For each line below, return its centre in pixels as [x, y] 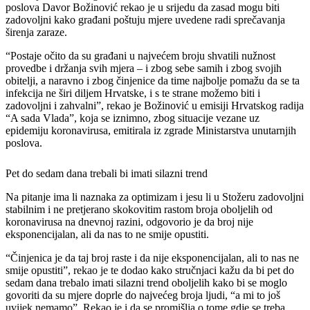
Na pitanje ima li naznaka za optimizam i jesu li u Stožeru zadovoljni [155, 197]
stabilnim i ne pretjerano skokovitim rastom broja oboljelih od [139, 210]
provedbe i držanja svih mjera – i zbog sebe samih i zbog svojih [144, 69]
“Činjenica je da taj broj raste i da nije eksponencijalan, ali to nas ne [152, 258]
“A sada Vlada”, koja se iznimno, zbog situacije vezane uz [133, 118]
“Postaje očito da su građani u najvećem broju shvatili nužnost [140, 56]
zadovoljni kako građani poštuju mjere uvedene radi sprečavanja [145, 20]
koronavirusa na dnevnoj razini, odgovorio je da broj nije [129, 222]
